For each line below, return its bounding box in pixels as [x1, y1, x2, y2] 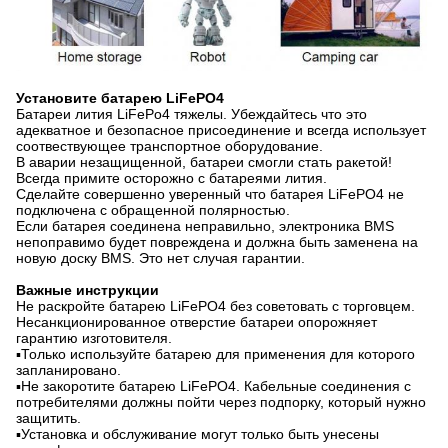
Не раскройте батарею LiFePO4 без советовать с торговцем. [16, 297, 415, 314]
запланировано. [16, 361, 121, 378]
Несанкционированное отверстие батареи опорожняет [16, 313, 377, 330]
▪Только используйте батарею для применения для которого [16, 345, 415, 362]
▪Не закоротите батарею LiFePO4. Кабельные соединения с [16, 377, 411, 394]
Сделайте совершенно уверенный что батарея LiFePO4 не [16, 185, 404, 202]
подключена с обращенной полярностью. [16, 201, 290, 218]
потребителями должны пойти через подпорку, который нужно [16, 393, 426, 410]
